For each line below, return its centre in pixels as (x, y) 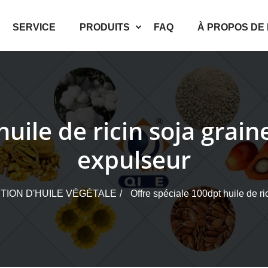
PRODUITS (105, 27)
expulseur (134, 159)
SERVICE (34, 27)
